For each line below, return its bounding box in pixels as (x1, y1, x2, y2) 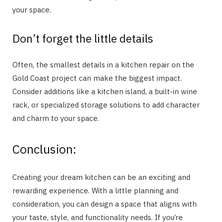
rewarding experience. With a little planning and (12, 186, 178, 196)
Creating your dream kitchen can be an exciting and (12, 172, 190, 182)
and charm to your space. (12, 113, 99, 123)
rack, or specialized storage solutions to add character (12, 100, 200, 110)
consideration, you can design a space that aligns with (12, 199, 197, 209)
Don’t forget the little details (12, 31, 153, 46)
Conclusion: (12, 141, 76, 158)
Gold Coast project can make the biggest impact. (12, 73, 182, 83)
